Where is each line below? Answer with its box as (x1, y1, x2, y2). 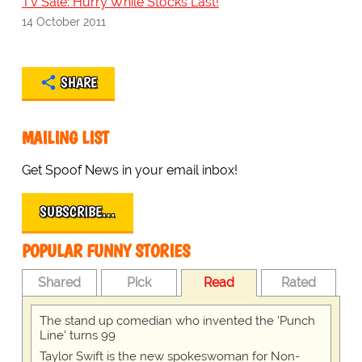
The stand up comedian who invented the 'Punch (39, 313, 315, 328)
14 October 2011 (21, 14, 106, 28)
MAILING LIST (21, 126, 109, 149)
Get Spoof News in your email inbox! (21, 162, 238, 178)
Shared (38, 274, 82, 290)
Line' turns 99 (39, 327, 116, 343)
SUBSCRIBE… (39, 202, 116, 221)
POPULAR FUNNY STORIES (21, 239, 190, 262)
